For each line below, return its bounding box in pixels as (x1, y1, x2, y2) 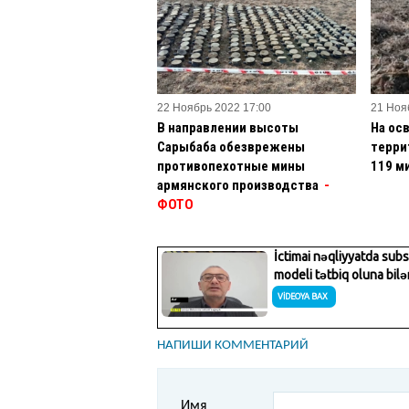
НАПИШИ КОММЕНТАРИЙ (157, 338, 309, 352)
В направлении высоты (157, 119, 299, 136)
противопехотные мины (157, 157, 305, 174)
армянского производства (157, 176, 321, 194)
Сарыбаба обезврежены (157, 138, 305, 155)
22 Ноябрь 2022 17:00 (157, 100, 271, 114)
